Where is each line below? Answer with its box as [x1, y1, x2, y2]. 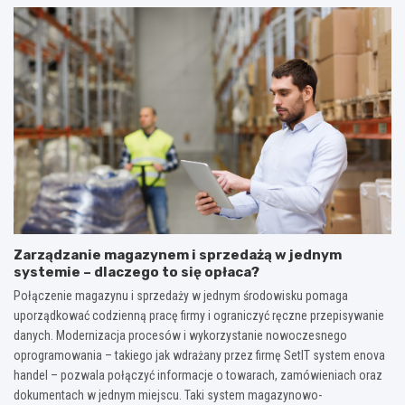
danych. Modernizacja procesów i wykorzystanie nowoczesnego [14, 327, 347, 343]
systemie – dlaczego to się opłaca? [14, 263, 259, 280]
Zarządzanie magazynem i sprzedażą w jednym [14, 246, 342, 263]
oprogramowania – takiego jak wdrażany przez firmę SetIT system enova [14, 347, 385, 363]
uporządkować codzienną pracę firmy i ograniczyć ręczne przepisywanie [14, 307, 384, 323]
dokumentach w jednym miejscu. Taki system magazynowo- [14, 387, 322, 402]
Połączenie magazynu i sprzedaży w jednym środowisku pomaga [14, 287, 348, 303]
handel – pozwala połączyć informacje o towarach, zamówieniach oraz [14, 367, 382, 382]
